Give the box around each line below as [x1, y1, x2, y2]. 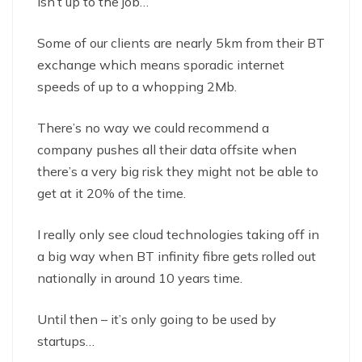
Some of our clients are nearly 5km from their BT [37, 34, 325, 51]
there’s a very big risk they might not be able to [37, 162, 318, 179]
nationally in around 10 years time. [37, 269, 242, 286]
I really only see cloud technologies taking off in [37, 225, 319, 242]
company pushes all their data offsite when [37, 141, 297, 158]
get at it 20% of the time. [37, 184, 186, 201]
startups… [37, 332, 95, 349]
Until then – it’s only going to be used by [37, 310, 276, 327]
